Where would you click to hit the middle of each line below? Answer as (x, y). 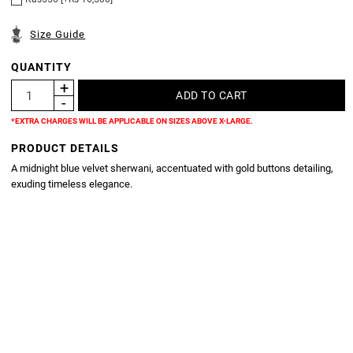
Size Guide (58, 35)
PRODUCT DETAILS (65, 149)
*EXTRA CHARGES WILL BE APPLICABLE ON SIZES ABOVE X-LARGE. (132, 121)
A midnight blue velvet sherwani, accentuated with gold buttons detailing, (173, 169)
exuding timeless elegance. (72, 184)
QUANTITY (42, 67)
